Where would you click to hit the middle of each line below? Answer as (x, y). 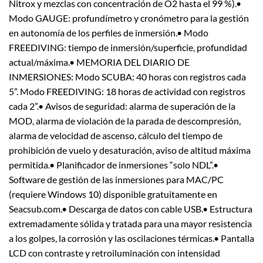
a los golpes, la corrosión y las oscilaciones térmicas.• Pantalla (131, 238)
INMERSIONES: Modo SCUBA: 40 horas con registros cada (127, 77)
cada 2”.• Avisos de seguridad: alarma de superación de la (122, 106)
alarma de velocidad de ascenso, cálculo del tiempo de (116, 136)
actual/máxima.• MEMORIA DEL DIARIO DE (99, 62)
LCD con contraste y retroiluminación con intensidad (114, 253)
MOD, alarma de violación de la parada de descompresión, (125, 121)
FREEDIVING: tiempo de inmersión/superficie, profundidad (128, 48)
